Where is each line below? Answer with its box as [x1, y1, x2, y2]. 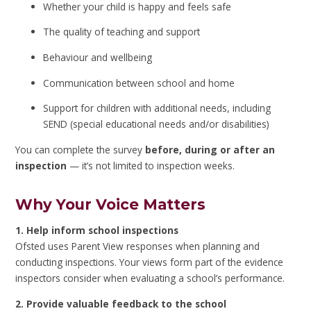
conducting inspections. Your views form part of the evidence [15, 255, 284, 269]
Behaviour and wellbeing [43, 51, 153, 65]
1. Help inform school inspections [15, 224, 179, 237]
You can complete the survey [15, 142, 146, 156]
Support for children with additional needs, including [43, 101, 271, 115]
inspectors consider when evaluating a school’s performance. [15, 271, 285, 285]
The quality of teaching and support [43, 25, 201, 39]
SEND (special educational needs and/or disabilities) [43, 117, 270, 131]
